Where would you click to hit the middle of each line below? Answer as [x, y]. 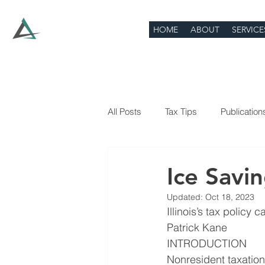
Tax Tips [181, 111]
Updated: [186, 197]
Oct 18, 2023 [230, 197]
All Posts [125, 111]
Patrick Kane [197, 227]
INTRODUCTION [207, 243]
